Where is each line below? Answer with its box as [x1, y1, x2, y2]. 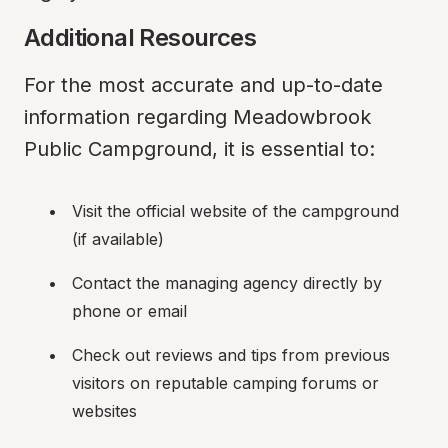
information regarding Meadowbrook [24, 105, 371, 129]
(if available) [72, 229, 164, 249]
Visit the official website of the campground [72, 201, 399, 221]
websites [72, 401, 137, 421]
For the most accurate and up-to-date [24, 73, 383, 97]
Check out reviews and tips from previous [72, 345, 390, 365]
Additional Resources [24, 23, 256, 52]
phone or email [72, 301, 187, 321]
